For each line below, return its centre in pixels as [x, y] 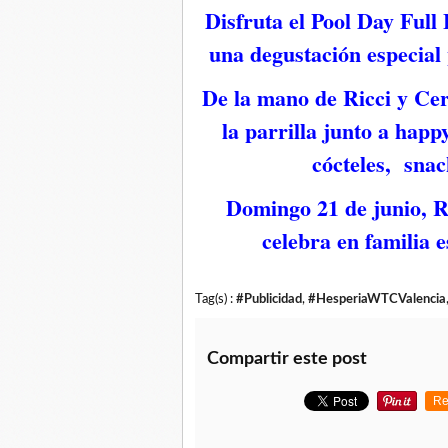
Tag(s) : [215, 299]
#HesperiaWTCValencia [377, 299]
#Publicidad [269, 299]
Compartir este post [287, 359]
